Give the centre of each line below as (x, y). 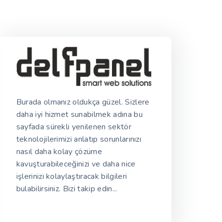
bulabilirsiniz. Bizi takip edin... (67, 189)
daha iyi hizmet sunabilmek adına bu (79, 115)
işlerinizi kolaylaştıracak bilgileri (72, 177)
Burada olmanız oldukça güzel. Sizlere (83, 102)
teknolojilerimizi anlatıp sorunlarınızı (79, 139)
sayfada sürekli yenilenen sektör (74, 127)
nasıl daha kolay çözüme (59, 152)
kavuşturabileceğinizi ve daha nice (76, 164)
